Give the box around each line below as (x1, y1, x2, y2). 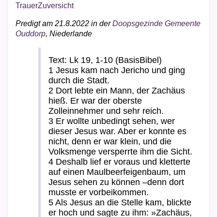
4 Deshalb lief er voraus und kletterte (48, 157, 190, 167)
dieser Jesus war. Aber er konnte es (48, 126, 186, 136)
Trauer (15, 1, 38, 10)
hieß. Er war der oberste (48, 96, 142, 106)
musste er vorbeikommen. (48, 187, 149, 197)
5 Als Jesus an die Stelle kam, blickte (48, 198, 191, 207)
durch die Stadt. (48, 76, 109, 85)
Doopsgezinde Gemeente (112, 19, 201, 28)
